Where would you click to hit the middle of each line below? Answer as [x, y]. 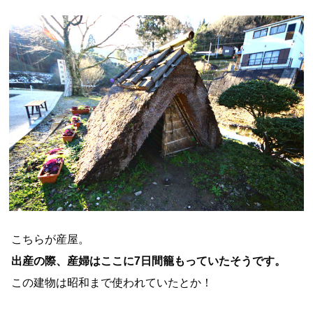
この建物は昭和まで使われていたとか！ [112, 282]
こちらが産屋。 [51, 239]
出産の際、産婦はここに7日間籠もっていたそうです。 [149, 260]
